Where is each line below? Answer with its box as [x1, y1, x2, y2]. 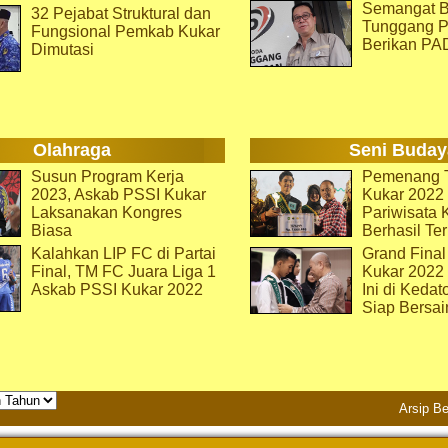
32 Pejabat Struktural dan [31, 5, 211, 22]
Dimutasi [31, 41, 94, 58]
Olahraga [33, 140, 111, 160]
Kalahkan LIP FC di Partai [31, 245, 216, 262]
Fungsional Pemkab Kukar [31, 23, 220, 40]
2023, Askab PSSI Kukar [31, 186, 206, 203]
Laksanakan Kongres [31, 204, 182, 221]
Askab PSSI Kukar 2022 [31, 281, 203, 298]
